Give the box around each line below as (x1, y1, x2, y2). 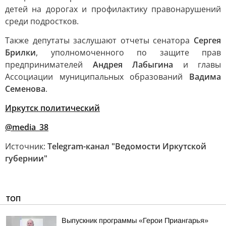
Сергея (194, 35, 221, 46)
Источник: (5, 141, 47, 152)
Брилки (5, 47, 36, 58)
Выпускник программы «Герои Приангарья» (62, 216, 208, 224)
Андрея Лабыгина (92, 59, 173, 70)
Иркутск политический (5, 102, 100, 114)
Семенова (5, 83, 45, 94)
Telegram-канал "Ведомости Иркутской (47, 141, 206, 152)
